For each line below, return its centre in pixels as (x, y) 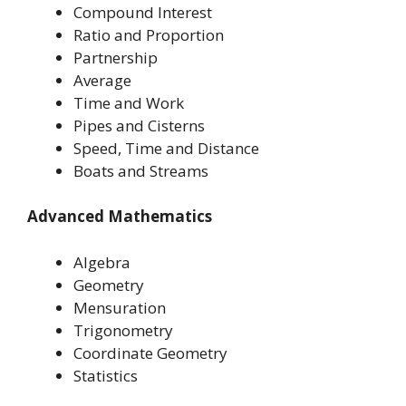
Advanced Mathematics (120, 217)
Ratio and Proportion (149, 34)
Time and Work (129, 102)
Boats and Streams (141, 170)
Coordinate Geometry (150, 353)
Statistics (106, 375)
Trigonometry (123, 330)
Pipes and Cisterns (139, 125)
